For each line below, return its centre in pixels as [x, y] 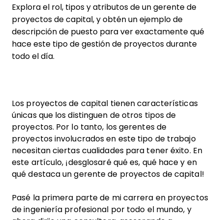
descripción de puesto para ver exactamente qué [108, 32]
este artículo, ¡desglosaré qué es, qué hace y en [104, 162]
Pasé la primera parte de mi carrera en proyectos [110, 198]
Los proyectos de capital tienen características [105, 103]
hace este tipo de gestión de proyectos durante [104, 44]
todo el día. [33, 56]
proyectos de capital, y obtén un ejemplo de [97, 19]
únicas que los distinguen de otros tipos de [94, 115]
